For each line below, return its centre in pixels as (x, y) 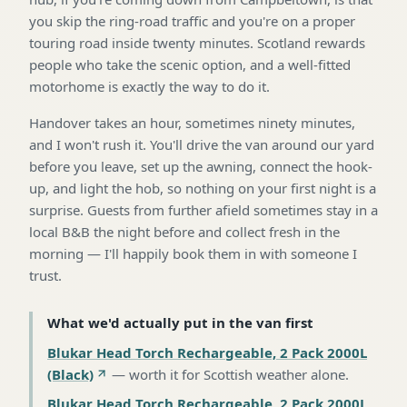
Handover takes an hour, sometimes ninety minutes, (192, 122)
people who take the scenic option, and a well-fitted (190, 64)
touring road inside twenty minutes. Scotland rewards (197, 42)
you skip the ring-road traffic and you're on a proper (192, 20)
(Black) (70, 374)
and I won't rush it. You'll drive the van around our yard (202, 144)
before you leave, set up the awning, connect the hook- (201, 166)
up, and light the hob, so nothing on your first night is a (203, 188)
